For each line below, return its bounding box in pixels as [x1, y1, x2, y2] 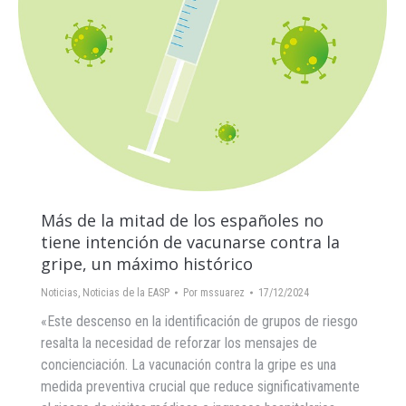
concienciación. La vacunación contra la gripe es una [41, 356, 336, 373]
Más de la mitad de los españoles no [41, 209, 324, 231]
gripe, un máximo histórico [41, 253, 253, 275]
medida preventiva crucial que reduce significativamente [41, 378, 360, 395]
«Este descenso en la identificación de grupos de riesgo [41, 313, 358, 330]
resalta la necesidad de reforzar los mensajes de [41, 334, 317, 352]
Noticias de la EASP [82, 286, 169, 299]
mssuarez [200, 286, 245, 299]
